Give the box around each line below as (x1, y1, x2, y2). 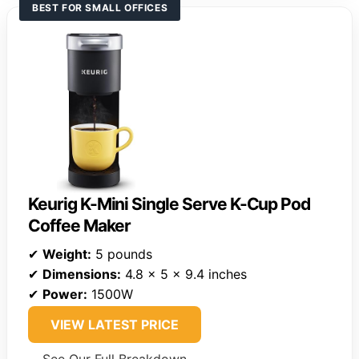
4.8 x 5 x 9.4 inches (121, 266, 247, 283)
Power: (42, 286, 87, 303)
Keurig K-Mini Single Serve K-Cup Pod (28, 194, 311, 215)
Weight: (42, 246, 91, 263)
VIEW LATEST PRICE (50, 317, 179, 333)
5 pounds (91, 246, 152, 263)
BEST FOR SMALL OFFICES (32, 2, 168, 14)
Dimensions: (42, 266, 121, 283)
